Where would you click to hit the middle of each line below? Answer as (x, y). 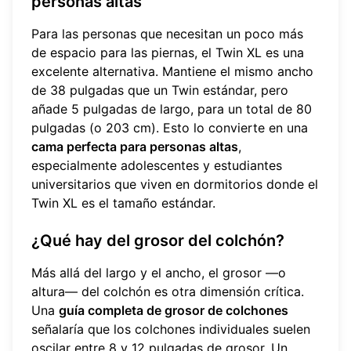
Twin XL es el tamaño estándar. (123, 203)
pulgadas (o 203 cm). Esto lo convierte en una (170, 128)
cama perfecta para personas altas (135, 147)
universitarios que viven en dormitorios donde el (175, 185)
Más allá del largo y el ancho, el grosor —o (159, 273)
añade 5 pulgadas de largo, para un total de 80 (172, 109)
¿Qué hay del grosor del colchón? (158, 241)
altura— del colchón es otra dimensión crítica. (168, 292)
